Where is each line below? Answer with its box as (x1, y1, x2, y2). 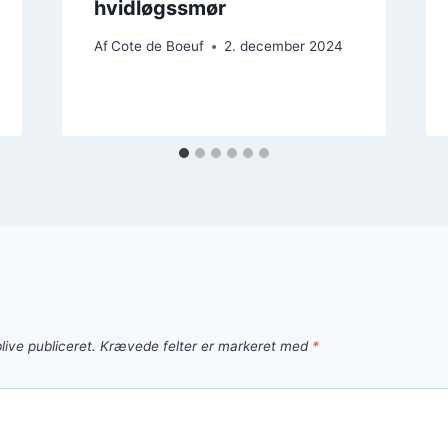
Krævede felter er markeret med (100, 338, 312, 355)
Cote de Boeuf (110, 38, 204, 55)
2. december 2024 (223, 38, 343, 55)
